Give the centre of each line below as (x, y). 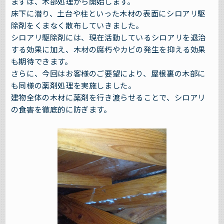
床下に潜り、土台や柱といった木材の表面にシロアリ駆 (108, 13)
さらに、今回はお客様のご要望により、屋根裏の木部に (108, 73)
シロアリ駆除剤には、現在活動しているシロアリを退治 (108, 37)
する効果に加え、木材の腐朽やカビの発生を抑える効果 (108, 49)
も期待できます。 (41, 61)
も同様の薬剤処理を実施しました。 (73, 85)
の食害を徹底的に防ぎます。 (61, 109)
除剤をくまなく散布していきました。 (77, 25)
